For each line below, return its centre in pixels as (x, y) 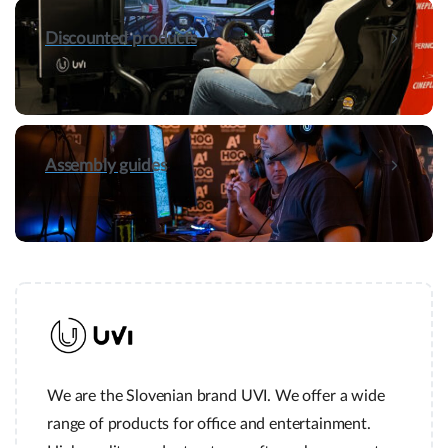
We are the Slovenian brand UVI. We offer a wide (216, 395)
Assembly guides (106, 165)
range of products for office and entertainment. (209, 423)
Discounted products (121, 38)
